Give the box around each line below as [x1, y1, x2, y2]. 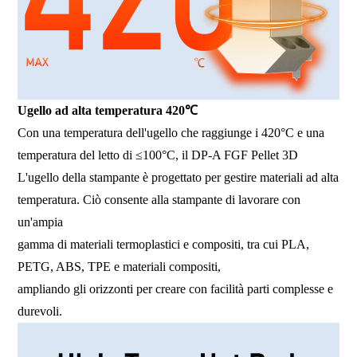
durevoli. [18, 304, 63, 319]
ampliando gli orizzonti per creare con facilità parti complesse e [18, 282, 334, 296]
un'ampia [18, 215, 67, 229]
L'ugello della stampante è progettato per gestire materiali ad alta [18, 171, 339, 185]
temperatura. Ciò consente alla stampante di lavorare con [18, 193, 301, 207]
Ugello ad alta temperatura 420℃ [18, 104, 198, 118]
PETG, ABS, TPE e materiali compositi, [18, 260, 225, 274]
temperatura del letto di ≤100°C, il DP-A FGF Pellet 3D [18, 148, 302, 163]
